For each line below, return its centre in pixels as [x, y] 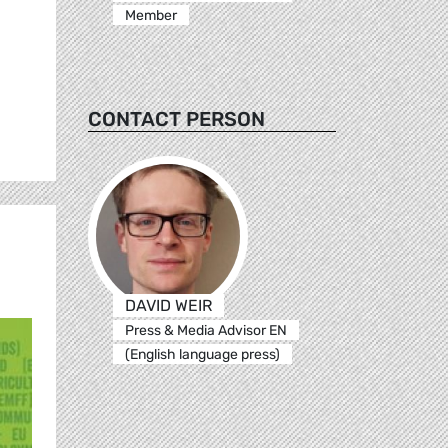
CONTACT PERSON [176, 118]
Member [150, 15]
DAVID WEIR [168, 305]
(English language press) [202, 354]
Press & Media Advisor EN [205, 330]
